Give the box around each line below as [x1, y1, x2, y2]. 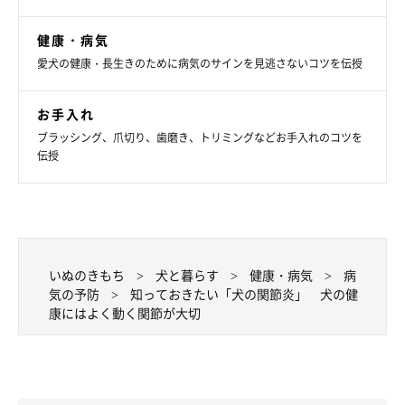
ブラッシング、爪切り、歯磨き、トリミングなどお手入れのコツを [37, 129, 363, 146]
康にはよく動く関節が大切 [49, 304, 201, 323]
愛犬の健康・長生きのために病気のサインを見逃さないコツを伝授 [37, 55, 363, 72]
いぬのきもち [49, 266, 125, 285]
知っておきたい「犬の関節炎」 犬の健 [130, 285, 358, 304]
